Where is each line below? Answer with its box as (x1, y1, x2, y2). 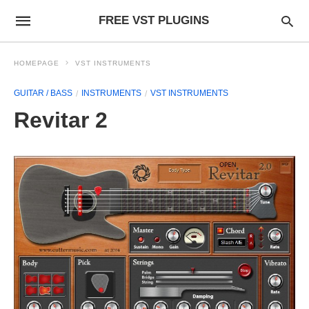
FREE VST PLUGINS (98, 14, 209, 27)
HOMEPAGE (14, 59, 59, 67)
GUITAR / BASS (14, 88, 72, 98)
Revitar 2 (14, 108, 108, 132)
